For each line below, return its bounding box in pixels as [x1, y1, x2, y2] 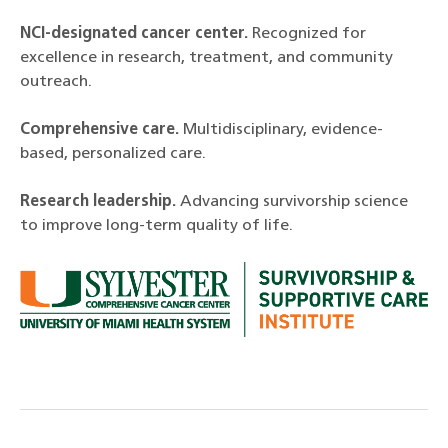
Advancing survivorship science [176, 194, 408, 211]
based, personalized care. [20, 146, 206, 163]
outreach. [20, 74, 92, 91]
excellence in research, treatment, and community [20, 50, 393, 67]
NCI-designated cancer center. [20, 26, 248, 43]
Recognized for [248, 26, 366, 43]
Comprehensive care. [20, 122, 179, 139]
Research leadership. [20, 194, 176, 211]
